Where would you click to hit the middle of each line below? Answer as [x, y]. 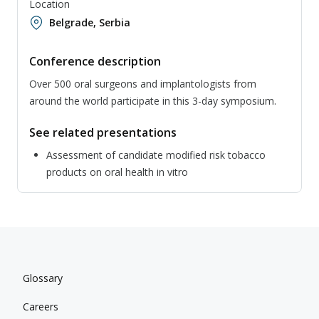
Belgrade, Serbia [90, 23]
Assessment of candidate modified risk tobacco [156, 155]
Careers [41, 307]
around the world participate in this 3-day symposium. [153, 101]
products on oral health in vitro [117, 172]
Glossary [43, 278]
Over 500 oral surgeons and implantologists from [143, 84]
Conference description [95, 62]
